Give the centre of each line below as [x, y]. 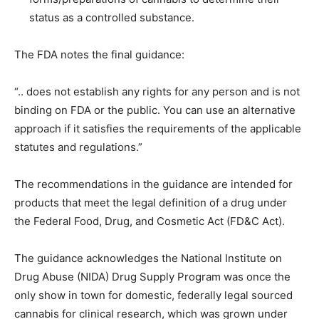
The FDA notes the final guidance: [99, 54]
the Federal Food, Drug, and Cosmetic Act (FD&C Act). [150, 221]
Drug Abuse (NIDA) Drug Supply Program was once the [152, 277]
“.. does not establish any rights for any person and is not [157, 91]
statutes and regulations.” [78, 147]
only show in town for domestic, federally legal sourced [153, 295]
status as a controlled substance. [112, 17]
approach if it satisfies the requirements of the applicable [158, 129]
